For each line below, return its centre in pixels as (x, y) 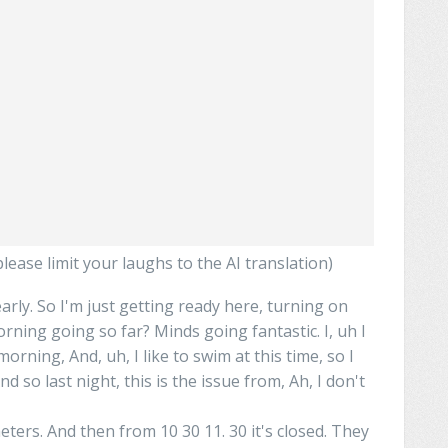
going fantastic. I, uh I (283, 330)
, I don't (337, 380)
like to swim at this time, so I (246, 355)
